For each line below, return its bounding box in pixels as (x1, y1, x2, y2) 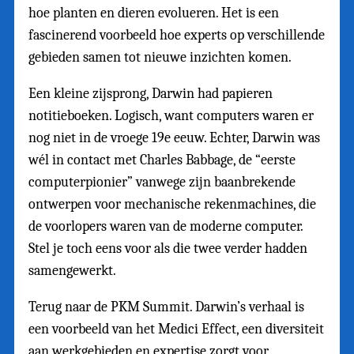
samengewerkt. (28, 262, 116, 280)
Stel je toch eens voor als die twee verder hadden (28, 240, 307, 258)
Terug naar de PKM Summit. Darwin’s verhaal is (28, 299, 304, 316)
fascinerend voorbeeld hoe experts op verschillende (28, 27, 325, 44)
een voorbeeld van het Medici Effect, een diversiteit (28, 321, 324, 338)
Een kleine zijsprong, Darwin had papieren (28, 85, 273, 103)
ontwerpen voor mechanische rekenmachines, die (28, 196, 316, 213)
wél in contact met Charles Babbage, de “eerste (28, 152, 296, 169)
